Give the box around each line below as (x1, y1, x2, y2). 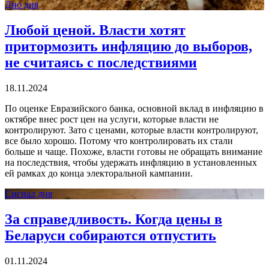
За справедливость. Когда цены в (5, 211, 222, 228)
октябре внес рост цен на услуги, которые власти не (5, 114, 219, 125)
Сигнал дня (5, 189, 52, 199)
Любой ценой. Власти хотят (5, 22, 186, 38)
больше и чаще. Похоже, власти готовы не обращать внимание (5, 147, 262, 157)
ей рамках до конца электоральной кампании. (5, 168, 193, 179)
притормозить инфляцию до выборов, (5, 38, 252, 55)
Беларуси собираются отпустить (5, 228, 216, 244)
